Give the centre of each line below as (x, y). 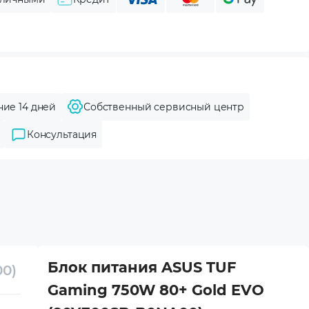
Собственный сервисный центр (164, 107)
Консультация (62, 134)
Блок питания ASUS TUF (142, 267)
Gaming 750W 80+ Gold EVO (156, 290)
